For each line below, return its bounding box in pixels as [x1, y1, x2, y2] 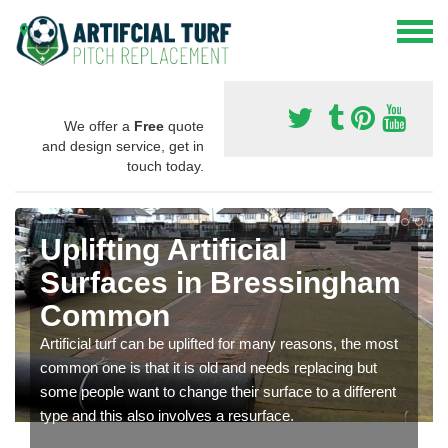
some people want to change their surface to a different [40, 382, 396, 400]
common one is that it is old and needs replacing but [40, 358, 377, 376]
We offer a [64, 117, 134, 134]
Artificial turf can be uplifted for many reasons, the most [40, 334, 398, 352]
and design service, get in [42, 137, 204, 154]
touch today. [127, 157, 204, 174]
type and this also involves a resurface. [40, 406, 294, 424]
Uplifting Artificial [40, 232, 287, 266]
